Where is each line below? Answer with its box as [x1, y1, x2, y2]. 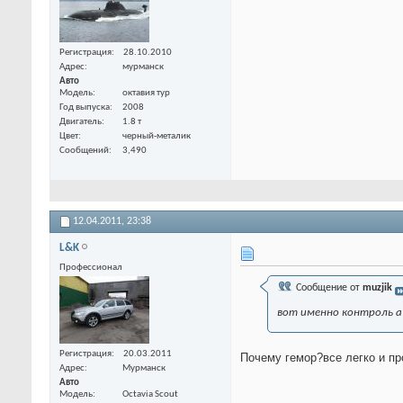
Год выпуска [59, 102, 110, 112]
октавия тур [122, 87, 170, 98]
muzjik [363, 282, 392, 293]
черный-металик [122, 130, 191, 141]
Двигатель [59, 116, 102, 127]
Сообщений [59, 145, 109, 156]
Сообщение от [293, 282, 363, 293]
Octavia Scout [122, 390, 178, 400]
